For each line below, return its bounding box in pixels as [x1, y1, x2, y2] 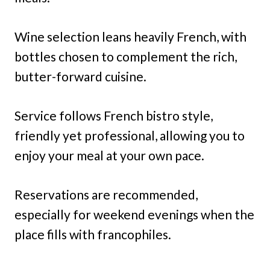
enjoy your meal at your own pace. [14, 148, 204, 163]
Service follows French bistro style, [14, 108, 213, 123]
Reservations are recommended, [14, 187, 198, 202]
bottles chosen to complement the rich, [14, 49, 237, 64]
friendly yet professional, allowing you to [14, 128, 245, 143]
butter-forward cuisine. [14, 69, 146, 84]
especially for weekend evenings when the [14, 207, 254, 222]
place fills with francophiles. [14, 227, 171, 242]
